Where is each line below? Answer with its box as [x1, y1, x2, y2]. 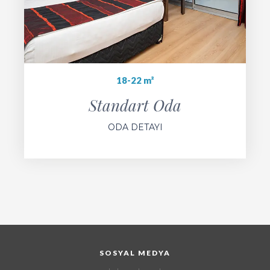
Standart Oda [89, 95, 181, 116]
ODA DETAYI [107, 122, 163, 133]
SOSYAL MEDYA [99, 248, 171, 258]
